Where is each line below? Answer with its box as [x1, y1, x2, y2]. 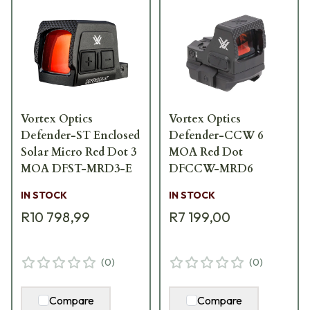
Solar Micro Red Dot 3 [21, 144, 136, 160]
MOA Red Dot [169, 144, 243, 160]
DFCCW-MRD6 [169, 161, 253, 176]
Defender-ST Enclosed [21, 127, 140, 143]
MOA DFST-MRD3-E [21, 161, 132, 176]
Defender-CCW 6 [169, 127, 263, 143]
